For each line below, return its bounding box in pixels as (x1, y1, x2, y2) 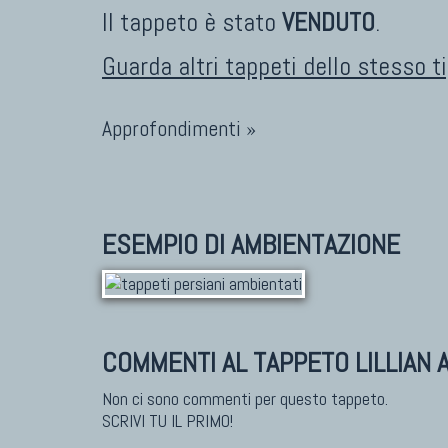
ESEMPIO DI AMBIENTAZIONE (102, 227, 400, 263)
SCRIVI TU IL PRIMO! (102, 409, 233, 433)
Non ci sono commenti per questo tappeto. (102, 387, 388, 411)
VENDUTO (282, 6, 375, 40)
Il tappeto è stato (102, 6, 282, 40)
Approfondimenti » (102, 115, 256, 143)
